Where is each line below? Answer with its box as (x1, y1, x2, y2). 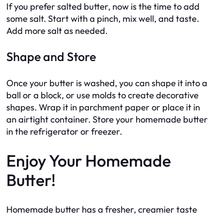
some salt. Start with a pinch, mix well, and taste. (6, 13, 199, 25)
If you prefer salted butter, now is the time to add (6, 1, 200, 13)
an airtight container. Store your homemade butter (6, 113, 208, 125)
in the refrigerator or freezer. (6, 125, 122, 137)
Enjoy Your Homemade (6, 150, 171, 171)
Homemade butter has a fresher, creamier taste (6, 203, 197, 215)
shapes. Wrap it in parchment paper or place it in (6, 101, 200, 113)
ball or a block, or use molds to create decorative (6, 89, 199, 101)
